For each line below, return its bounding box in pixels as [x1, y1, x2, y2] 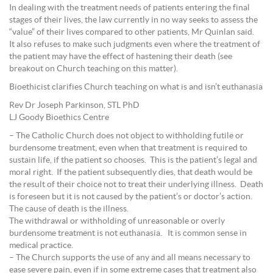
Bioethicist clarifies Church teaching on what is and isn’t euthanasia [9, 83, 263, 91]
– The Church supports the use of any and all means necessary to [9, 253, 250, 262]
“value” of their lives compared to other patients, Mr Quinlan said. [9, 28, 254, 37]
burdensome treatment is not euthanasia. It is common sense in [9, 229, 247, 238]
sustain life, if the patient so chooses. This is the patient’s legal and [9, 156, 257, 165]
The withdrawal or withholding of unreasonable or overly [9, 217, 225, 225]
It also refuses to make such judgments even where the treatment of [9, 40, 260, 49]
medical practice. [9, 241, 73, 250]
